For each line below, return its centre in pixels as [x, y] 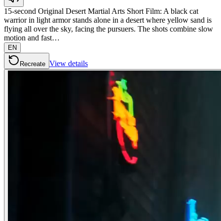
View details [69, 63]
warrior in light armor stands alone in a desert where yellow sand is [108, 20]
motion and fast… [32, 37]
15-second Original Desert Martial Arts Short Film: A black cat [101, 11]
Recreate [33, 64]
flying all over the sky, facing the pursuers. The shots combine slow [109, 29]
